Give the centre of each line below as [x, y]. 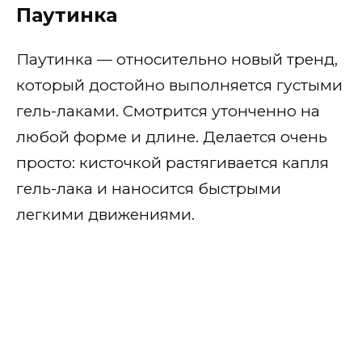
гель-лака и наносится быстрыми [149, 188]
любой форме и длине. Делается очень [172, 137]
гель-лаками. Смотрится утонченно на [168, 111]
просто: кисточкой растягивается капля [173, 162]
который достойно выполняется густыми [179, 85]
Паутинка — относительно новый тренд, [177, 59]
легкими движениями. [105, 214]
